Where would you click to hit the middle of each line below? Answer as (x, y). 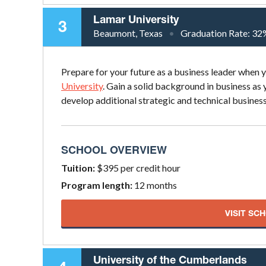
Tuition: (78, 167)
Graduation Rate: (216, 33)
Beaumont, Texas (128, 33)
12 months (155, 185)
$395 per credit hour (138, 167)
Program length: (97, 185)
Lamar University (136, 19)
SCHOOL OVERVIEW (114, 149)
